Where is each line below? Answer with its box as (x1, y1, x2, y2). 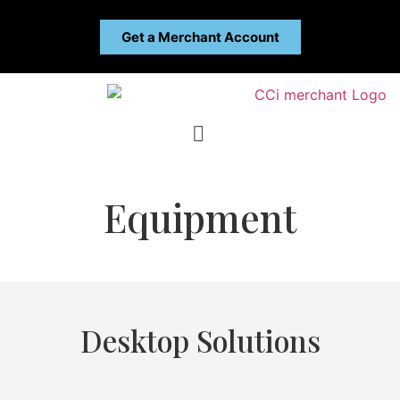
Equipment (104, 190, 296, 243)
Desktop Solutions (79, 320, 321, 360)
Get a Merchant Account (121, 29, 279, 46)
